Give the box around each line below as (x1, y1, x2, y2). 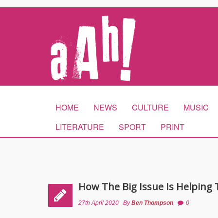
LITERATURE (55, 121, 104, 132)
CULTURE (132, 102, 169, 113)
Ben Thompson (131, 200, 173, 206)
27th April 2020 (78, 200, 119, 206)
